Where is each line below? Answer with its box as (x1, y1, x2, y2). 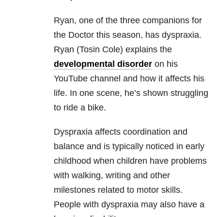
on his (152, 59, 178, 69)
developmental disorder (54, 59, 152, 69)
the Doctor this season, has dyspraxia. (54, 30, 201, 40)
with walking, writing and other (54, 170, 170, 181)
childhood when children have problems (54, 156, 207, 166)
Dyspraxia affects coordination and (54, 127, 187, 137)
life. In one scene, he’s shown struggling (54, 88, 208, 98)
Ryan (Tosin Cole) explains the (54, 45, 172, 55)
